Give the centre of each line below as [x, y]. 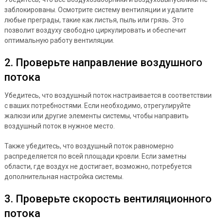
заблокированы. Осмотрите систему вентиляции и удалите [99, 9]
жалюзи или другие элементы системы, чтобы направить [96, 116]
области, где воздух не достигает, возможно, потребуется [98, 166]
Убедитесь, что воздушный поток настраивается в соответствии [108, 95]
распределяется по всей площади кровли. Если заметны [95, 156]
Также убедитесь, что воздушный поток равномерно [89, 146]
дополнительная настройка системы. [64, 176]
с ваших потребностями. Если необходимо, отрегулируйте [97, 105]
